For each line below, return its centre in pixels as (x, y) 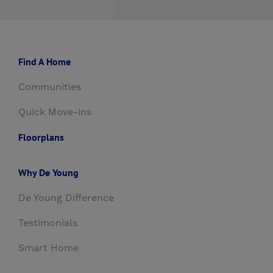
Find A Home (44, 62)
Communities (50, 87)
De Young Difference (66, 198)
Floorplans (41, 137)
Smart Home (48, 248)
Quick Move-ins (55, 112)
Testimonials (48, 223)
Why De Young (48, 173)
